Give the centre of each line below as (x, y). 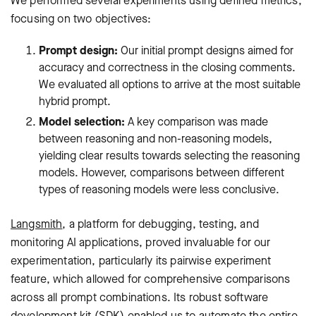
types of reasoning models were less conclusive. (159, 190)
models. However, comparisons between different (162, 173)
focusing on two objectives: (81, 19)
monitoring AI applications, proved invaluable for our (141, 243)
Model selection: (82, 122)
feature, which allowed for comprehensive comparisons (151, 279)
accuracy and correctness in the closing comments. (167, 68)
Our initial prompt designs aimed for (206, 51)
